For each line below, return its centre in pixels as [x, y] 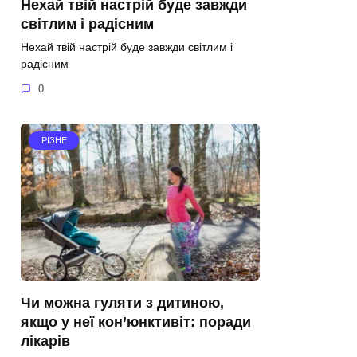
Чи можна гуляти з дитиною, [122, 303]
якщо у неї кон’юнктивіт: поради [136, 322]
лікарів [45, 341]
